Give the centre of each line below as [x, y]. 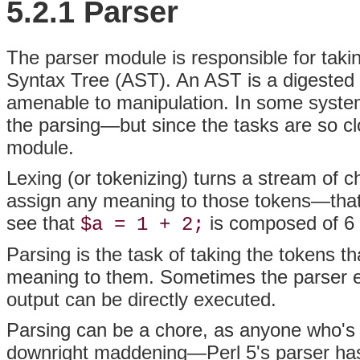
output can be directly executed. [141, 299]
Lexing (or [51, 178]
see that [43, 223]
